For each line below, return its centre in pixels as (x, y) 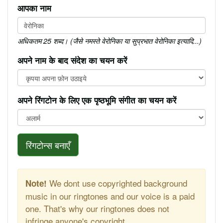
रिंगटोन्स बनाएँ (48, 145)
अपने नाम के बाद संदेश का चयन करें (72, 60)
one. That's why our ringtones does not (97, 208)
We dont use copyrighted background (117, 183)
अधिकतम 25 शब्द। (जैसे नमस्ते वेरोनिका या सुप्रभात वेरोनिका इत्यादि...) (110, 41)
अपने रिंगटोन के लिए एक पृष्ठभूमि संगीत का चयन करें (97, 100)
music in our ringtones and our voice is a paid (110, 196)
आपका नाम (34, 8)
